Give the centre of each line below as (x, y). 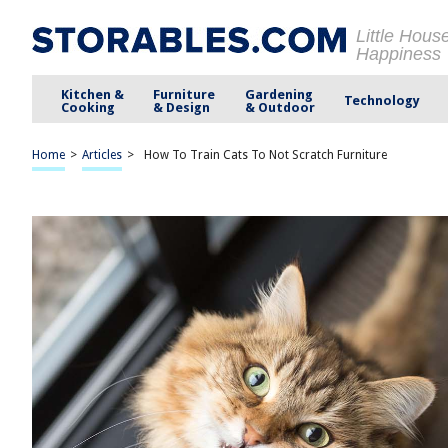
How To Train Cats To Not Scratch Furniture (265, 155)
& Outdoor (279, 107)
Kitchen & (93, 94)
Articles (102, 155)
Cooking (88, 107)
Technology (381, 100)
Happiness (398, 54)
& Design (182, 107)
